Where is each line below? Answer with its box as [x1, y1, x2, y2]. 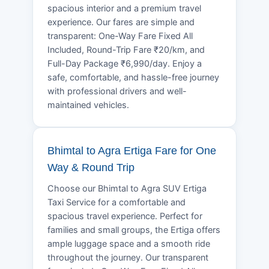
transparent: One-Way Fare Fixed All [47, 30, 193, 41]
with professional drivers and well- [47, 85, 187, 97]
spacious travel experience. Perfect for [47, 210, 202, 222]
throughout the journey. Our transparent [47, 252, 208, 263]
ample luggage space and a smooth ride [47, 238, 210, 249]
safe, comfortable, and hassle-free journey [47, 71, 219, 83]
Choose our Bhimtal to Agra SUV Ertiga [47, 183, 207, 194]
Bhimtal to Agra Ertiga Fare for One [47, 144, 216, 157]
